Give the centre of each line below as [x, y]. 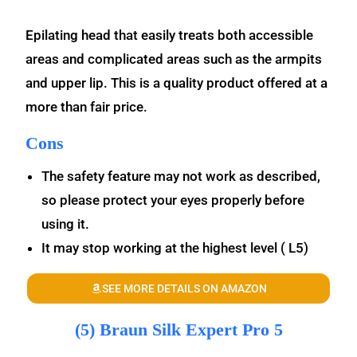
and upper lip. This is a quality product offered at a [177, 83]
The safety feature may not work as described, [181, 176]
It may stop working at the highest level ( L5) [175, 248]
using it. [66, 224]
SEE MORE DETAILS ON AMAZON [184, 288]
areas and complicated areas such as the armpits [174, 59]
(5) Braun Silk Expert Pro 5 [178, 330]
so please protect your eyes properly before [173, 200]
